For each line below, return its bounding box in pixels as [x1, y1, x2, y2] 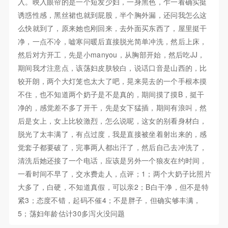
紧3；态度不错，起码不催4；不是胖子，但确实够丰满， [17, 195, 201, 206]
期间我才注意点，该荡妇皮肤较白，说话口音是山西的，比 [17, 63, 207, 73]
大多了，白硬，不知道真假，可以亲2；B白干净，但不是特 [17, 182, 209, 192]
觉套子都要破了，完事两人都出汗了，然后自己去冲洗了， [17, 142, 207, 153]
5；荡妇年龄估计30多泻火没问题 [17, 208, 125, 219]
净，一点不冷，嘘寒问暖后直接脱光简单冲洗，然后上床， [17, 36, 207, 47]
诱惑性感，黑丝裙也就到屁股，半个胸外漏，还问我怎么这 [17, 10, 207, 20]
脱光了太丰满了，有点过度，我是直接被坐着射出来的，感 [17, 129, 207, 139]
